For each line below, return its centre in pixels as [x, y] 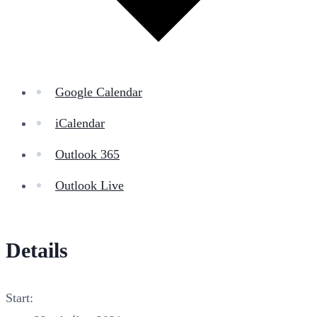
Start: [19, 298]
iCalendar [80, 123]
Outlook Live [90, 186]
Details [37, 250]
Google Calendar [99, 92]
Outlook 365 [87, 155]
